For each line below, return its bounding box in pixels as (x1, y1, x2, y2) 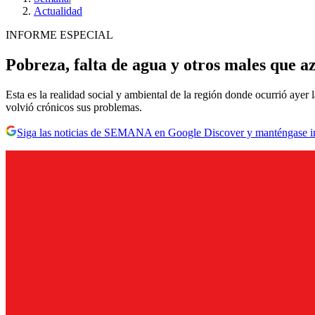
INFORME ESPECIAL (6, 29, 113, 41)
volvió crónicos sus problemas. (6, 101, 142, 113)
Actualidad (34, 5, 82, 18)
